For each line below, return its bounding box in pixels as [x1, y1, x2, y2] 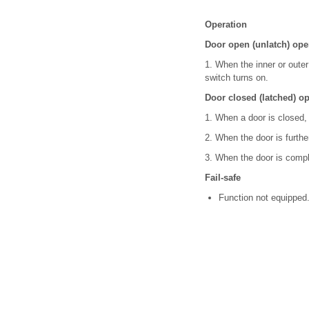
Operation [205, 19, 247, 30]
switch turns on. [205, 72, 268, 83]
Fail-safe [205, 172, 241, 183]
